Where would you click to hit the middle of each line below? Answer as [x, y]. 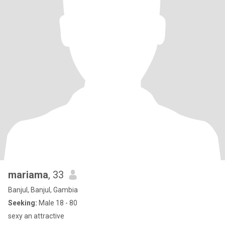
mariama [28, 175]
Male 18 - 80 [57, 203]
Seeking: [23, 203]
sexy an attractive [36, 216]
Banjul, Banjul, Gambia [43, 190]
